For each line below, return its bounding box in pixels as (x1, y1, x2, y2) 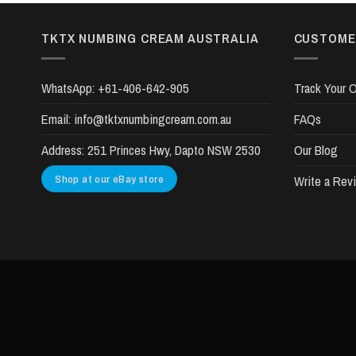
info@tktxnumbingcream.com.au (74, 110, 231, 129)
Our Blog (293, 141, 338, 160)
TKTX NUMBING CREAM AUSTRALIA (41, 29, 259, 48)
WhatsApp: (41, 79, 98, 98)
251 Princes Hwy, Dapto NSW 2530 (87, 141, 261, 160)
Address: (41, 141, 84, 160)
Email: (41, 110, 74, 129)
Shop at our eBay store (55, 172, 164, 187)
